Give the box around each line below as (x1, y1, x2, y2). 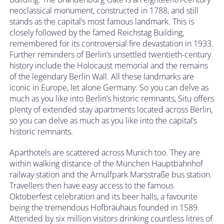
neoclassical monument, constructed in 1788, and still (9, 4, 198, 16)
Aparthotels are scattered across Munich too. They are (9, 146, 200, 158)
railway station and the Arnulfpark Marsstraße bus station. (9, 168, 212, 180)
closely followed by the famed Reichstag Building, (9, 26, 184, 38)
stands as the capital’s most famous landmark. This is (9, 15, 194, 27)
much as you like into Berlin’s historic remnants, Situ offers (9, 92, 214, 104)
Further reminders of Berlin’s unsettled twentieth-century (9, 48, 211, 60)
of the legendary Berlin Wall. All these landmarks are (9, 70, 194, 82)
